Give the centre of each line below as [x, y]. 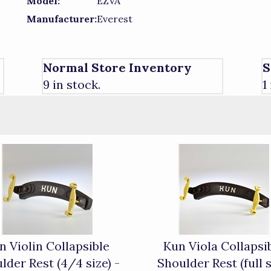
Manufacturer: [62, 19]
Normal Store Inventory [117, 67]
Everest [115, 19]
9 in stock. [72, 84]
